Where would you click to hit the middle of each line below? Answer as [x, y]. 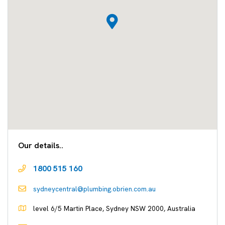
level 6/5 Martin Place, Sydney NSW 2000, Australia [113, 208]
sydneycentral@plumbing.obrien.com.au [94, 189]
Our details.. [41, 145]
